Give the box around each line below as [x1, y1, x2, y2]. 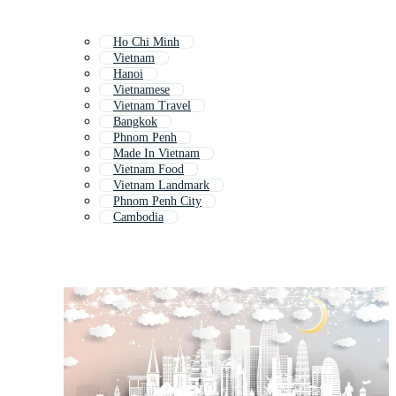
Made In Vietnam [113, 147, 200, 161]
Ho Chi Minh [113, 35, 179, 49]
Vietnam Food [113, 163, 184, 177]
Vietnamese [113, 83, 170, 97]
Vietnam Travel [113, 99, 191, 113]
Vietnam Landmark [113, 179, 209, 193]
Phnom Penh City [113, 194, 202, 209]
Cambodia [113, 210, 164, 225]
